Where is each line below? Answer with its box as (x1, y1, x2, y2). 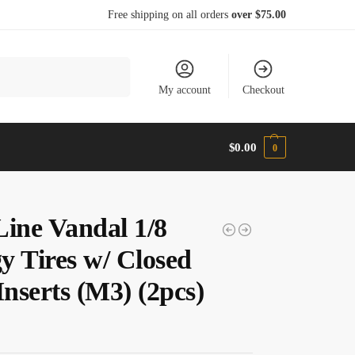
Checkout (242, 84, 284, 96)
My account (158, 84, 212, 96)
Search (92, 58, 125, 71)
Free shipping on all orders (108, 9, 231, 21)
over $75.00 (231, 9, 286, 21)
